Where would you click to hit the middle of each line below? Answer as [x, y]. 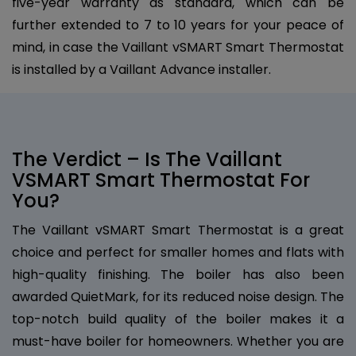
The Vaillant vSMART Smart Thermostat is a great [178, 230]
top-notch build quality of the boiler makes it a [178, 319]
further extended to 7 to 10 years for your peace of [178, 25]
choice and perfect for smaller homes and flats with [178, 252]
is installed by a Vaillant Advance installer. [141, 69]
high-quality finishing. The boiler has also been [178, 274]
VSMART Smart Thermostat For [161, 180]
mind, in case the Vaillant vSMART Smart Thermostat [178, 47]
